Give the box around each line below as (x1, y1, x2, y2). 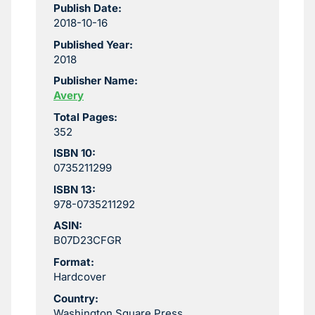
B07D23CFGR (53, 233, 122, 247)
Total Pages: (53, 110, 117, 124)
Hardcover (53, 270, 106, 284)
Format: (53, 255, 94, 269)
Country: (53, 291, 98, 305)
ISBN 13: (53, 182, 96, 196)
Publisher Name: (53, 74, 138, 88)
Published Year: (53, 37, 133, 51)
